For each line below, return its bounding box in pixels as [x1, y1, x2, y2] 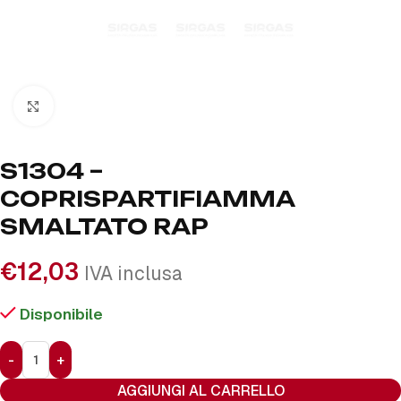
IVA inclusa [84, 261, 183, 286]
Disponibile [20, 304, 104, 324]
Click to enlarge [53, 97, 163, 115]
